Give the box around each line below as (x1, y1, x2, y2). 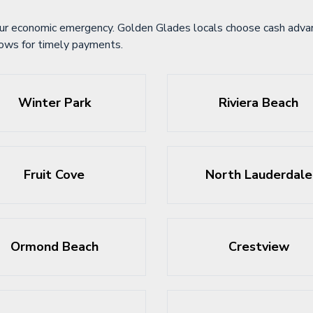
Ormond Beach (10, 238, 99, 255)
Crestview (228, 238, 289, 255)
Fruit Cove (24, 166, 85, 183)
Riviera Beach (219, 94, 299, 111)
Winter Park (17, 94, 91, 111)
